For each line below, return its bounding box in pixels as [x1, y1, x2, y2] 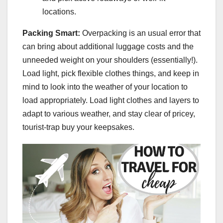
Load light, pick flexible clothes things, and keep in [22, 69, 199, 78]
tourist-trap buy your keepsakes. [22, 122, 134, 131]
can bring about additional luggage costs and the [22, 42, 194, 51]
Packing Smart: [22, 28, 82, 37]
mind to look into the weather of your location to [22, 82, 188, 91]
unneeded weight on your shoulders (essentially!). [22, 55, 198, 64]
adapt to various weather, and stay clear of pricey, [22, 109, 195, 118]
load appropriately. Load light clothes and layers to [22, 96, 199, 105]
